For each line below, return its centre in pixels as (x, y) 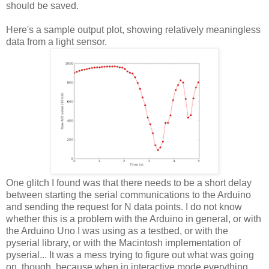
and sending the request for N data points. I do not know (124, 207)
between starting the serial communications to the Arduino (128, 195)
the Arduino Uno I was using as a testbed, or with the (117, 231)
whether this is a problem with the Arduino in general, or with (134, 219)
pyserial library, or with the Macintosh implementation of (123, 243)
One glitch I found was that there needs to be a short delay (129, 183)
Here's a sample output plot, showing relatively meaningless (133, 29)
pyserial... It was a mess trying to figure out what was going (130, 255)
